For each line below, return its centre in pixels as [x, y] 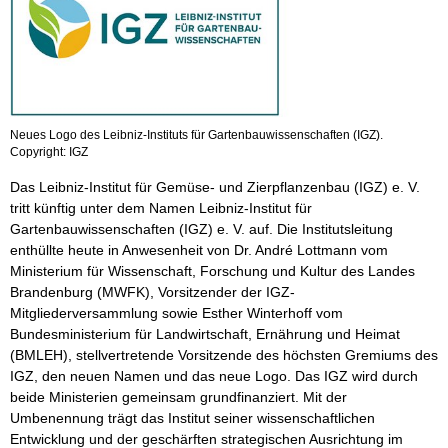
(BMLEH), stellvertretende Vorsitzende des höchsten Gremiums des [224, 354]
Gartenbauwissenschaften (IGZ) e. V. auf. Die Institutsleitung [201, 228]
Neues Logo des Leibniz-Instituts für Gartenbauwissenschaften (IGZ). [196, 134]
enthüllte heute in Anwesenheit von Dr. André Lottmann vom [199, 249]
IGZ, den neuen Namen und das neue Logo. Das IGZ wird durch [214, 375]
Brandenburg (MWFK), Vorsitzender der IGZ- [152, 291]
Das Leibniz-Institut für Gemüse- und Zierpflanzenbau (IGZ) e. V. [215, 186]
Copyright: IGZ [49, 151]
